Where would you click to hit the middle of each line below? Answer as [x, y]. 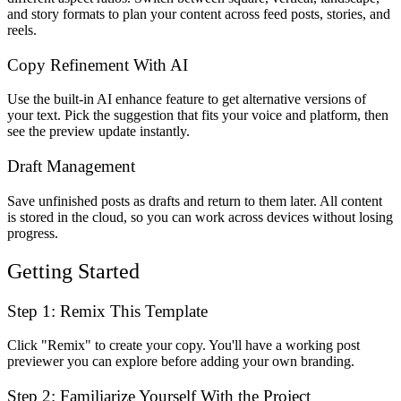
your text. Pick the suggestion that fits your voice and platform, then [198, 115]
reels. [22, 30]
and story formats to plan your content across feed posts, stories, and [199, 13]
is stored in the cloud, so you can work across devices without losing [200, 217]
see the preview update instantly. [98, 132]
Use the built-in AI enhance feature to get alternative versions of [187, 99]
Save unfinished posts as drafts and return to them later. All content [195, 200]
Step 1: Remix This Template [107, 311]
